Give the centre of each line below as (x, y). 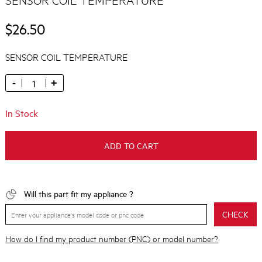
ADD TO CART (131, 146)
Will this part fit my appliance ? (78, 194)
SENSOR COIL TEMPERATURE (67, 57)
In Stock (22, 113)
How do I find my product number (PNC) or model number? (112, 238)
